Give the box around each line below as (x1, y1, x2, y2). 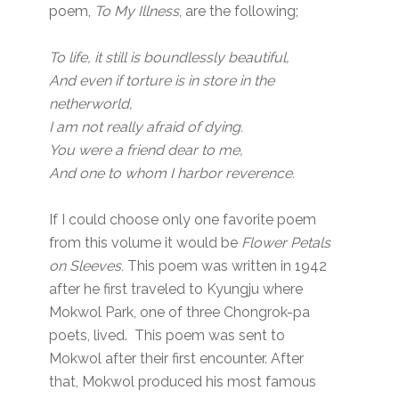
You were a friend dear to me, (49, 142, 244, 159)
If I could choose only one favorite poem (49, 211, 317, 229)
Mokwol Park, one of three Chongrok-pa (49, 304, 311, 322)
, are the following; (179, 3, 299, 20)
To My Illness (94, 3, 180, 20)
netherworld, (49, 95, 134, 113)
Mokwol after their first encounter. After (49, 350, 305, 368)
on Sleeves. (49, 257, 125, 275)
